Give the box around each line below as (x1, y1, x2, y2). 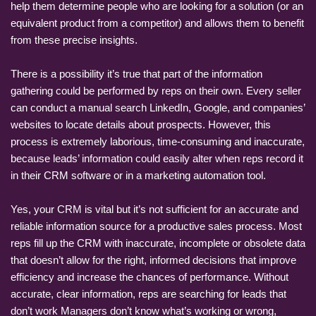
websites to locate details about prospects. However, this (11, 118, 271, 130)
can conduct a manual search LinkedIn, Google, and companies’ (11, 101, 305, 114)
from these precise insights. (11, 33, 138, 46)
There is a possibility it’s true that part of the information (11, 67, 262, 80)
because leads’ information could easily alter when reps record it (11, 152, 303, 164)
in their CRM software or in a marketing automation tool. (11, 169, 266, 181)
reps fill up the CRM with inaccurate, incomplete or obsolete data (11, 236, 305, 249)
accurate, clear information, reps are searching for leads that (11, 287, 286, 300)
